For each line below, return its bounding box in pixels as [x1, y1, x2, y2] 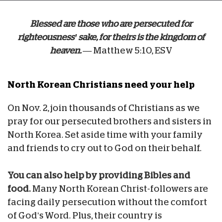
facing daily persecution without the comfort [7, 197, 207, 207]
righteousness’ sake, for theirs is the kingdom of [17, 32, 205, 42]
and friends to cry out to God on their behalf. [7, 143, 202, 153]
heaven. [50, 46, 81, 55]
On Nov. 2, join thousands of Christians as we [7, 103, 200, 112]
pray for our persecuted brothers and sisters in [7, 116, 212, 126]
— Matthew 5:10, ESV [81, 46, 172, 55]
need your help [124, 80, 195, 89]
